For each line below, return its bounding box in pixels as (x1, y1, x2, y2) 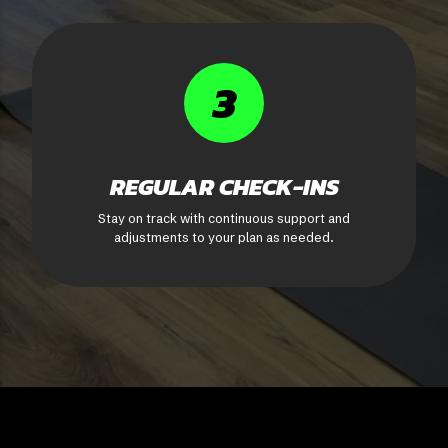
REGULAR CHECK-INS (109, 169, 339, 205)
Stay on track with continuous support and (98, 210, 350, 227)
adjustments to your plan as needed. (114, 229, 334, 246)
